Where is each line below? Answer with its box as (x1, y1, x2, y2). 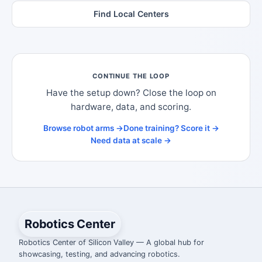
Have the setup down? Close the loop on (46, 87, 216, 98)
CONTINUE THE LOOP (92, 71, 170, 80)
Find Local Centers (93, 8, 169, 19)
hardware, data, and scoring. (71, 101, 191, 112)
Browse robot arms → (43, 123, 123, 133)
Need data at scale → (91, 136, 171, 146)
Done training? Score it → (123, 123, 219, 133)
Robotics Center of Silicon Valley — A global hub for (19, 237, 204, 247)
